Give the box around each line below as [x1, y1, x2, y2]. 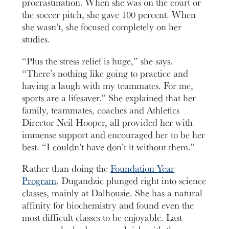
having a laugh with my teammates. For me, [22, 78, 194, 92]
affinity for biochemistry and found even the [22, 198, 194, 212]
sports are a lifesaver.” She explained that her [22, 90, 196, 104]
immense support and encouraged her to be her [22, 127, 205, 141]
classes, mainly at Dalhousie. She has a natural [22, 186, 203, 200]
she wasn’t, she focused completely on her [22, 19, 182, 33]
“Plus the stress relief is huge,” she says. [22, 54, 173, 67]
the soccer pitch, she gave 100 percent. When [22, 7, 196, 21]
